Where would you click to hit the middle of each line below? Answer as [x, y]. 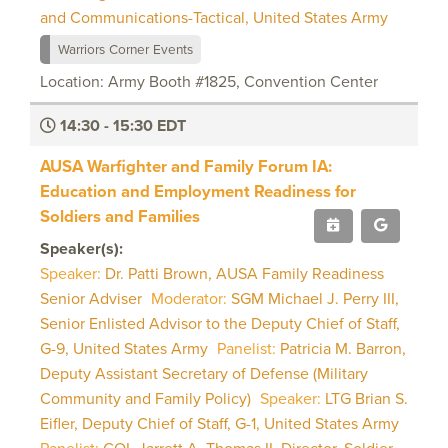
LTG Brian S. [366, 398]
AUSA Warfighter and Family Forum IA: [186, 165]
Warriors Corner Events [125, 48]
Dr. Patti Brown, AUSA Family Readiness [244, 273]
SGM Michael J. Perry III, [315, 298]
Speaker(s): [81, 248]
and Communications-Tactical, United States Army [214, 17]
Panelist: [246, 348]
